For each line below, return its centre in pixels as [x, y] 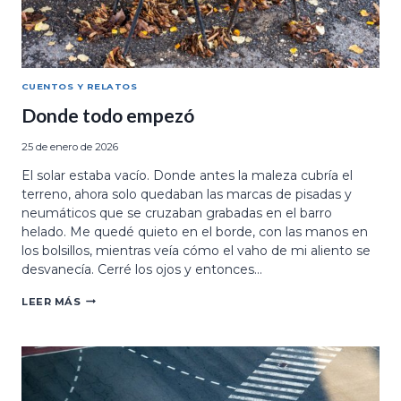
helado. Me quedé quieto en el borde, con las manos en [195, 231]
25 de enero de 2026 [70, 146]
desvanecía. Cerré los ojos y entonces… [142, 269]
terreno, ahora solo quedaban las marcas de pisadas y [187, 194]
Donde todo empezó [108, 115]
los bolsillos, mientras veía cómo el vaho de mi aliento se [196, 250]
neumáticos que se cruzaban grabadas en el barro [177, 213]
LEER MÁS [51, 301]
